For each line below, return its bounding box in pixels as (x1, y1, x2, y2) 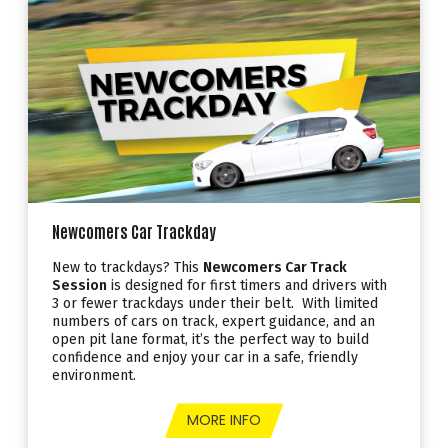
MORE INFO (187, 410, 261, 431)
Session (52, 277, 107, 295)
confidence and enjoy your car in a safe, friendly (52, 349, 358, 367)
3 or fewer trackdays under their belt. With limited (52, 295, 378, 313)
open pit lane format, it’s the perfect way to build (52, 331, 369, 349)
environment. (52, 367, 136, 385)
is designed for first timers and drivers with (107, 277, 387, 295)
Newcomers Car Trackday (52, 220, 216, 242)
